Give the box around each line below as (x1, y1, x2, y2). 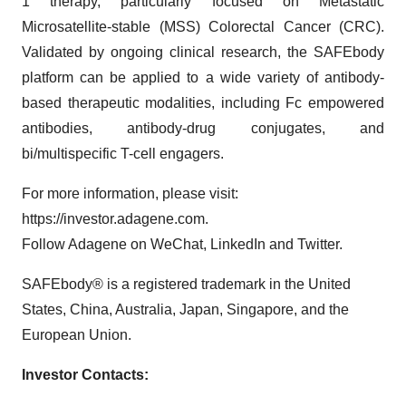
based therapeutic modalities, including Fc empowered (22, 95, 384, 111)
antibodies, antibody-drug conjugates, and (22, 121, 384, 136)
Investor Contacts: (22, 367, 149, 382)
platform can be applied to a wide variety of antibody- (22, 70, 384, 85)
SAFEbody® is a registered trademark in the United (22, 276, 351, 292)
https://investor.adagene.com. (22, 211, 208, 227)
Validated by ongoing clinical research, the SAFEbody (22, 44, 384, 60)
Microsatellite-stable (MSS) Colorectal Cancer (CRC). (22, 19, 384, 34)
